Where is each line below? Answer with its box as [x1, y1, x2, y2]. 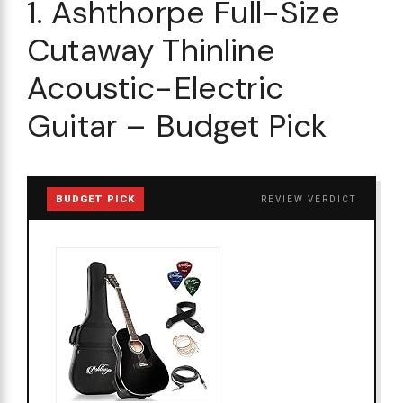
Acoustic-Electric [27, 67, 283, 109]
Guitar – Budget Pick [27, 104, 327, 147]
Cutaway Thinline [27, 29, 275, 71]
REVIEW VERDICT [261, 193, 356, 204]
